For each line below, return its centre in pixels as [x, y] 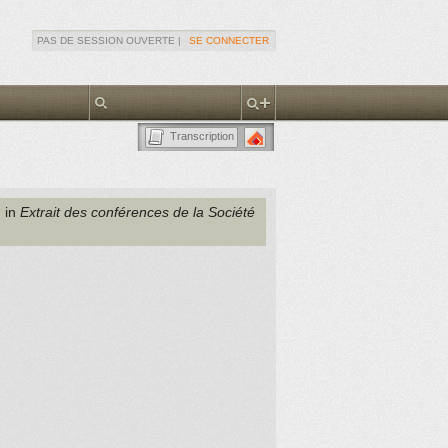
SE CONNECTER [229, 40]
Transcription [202, 136]
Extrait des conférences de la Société [137, 212]
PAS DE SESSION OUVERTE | [112, 40]
